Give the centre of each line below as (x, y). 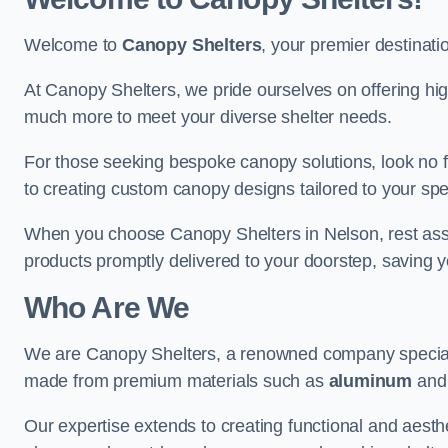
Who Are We (106, 307)
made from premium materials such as (176, 381)
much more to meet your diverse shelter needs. (208, 117)
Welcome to (73, 45)
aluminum (370, 381)
